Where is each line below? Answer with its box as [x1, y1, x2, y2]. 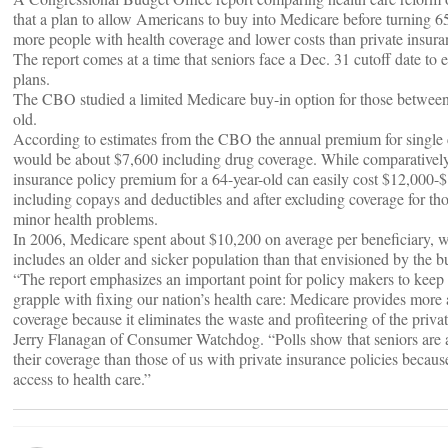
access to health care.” [13, 368, 151, 389]
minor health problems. [13, 208, 158, 229]
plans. [13, 68, 50, 89]
